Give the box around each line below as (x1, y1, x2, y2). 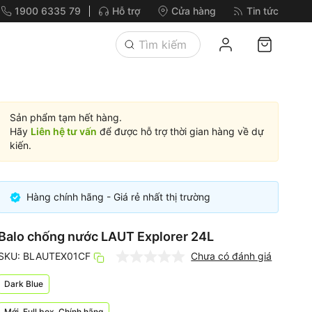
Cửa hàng (171, 5, 216, 17)
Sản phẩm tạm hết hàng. (10, 111, 123, 123)
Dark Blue (4, 279, 44, 289)
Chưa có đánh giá (191, 250, 272, 262)
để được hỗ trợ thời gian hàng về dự (97, 125, 265, 137)
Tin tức (247, 5, 279, 17)
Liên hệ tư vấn (31, 125, 97, 137)
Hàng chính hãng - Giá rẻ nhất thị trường (26, 191, 211, 203)
